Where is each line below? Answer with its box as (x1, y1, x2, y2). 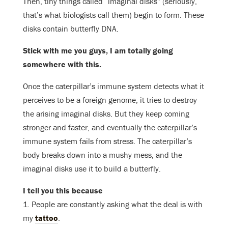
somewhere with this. (23, 59, 103, 70)
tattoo (35, 213, 58, 223)
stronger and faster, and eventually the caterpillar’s (23, 122, 197, 133)
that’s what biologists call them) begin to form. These (23, 10, 204, 20)
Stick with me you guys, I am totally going (23, 45, 173, 56)
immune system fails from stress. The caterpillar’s (23, 136, 192, 147)
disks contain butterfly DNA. (23, 23, 119, 34)
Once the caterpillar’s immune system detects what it (23, 81, 204, 92)
